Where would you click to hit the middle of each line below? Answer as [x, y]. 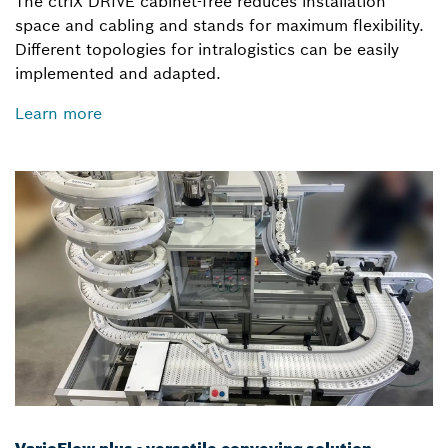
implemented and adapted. [118, 73]
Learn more [58, 113]
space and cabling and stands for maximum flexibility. [219, 25]
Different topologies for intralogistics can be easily [207, 49]
